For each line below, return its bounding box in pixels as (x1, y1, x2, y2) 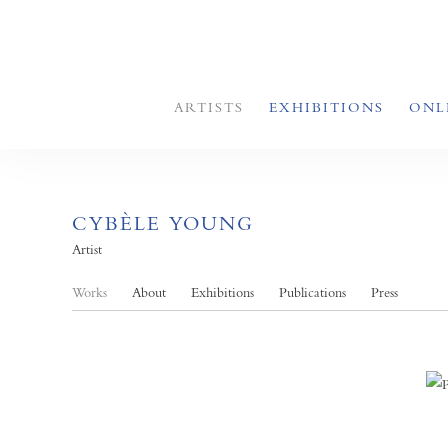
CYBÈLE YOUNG (72, 212, 254, 235)
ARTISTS (174, 99, 244, 115)
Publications (279, 284, 346, 300)
